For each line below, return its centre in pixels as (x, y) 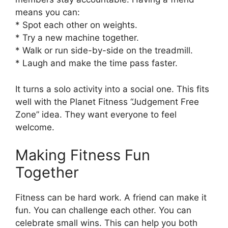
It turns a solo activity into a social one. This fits (112, 89)
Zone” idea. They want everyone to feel (96, 114)
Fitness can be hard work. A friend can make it (111, 198)
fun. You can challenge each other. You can (103, 210)
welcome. (35, 127)
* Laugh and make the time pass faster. (96, 63)
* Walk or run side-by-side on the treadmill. (104, 51)
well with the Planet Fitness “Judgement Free (107, 102)
